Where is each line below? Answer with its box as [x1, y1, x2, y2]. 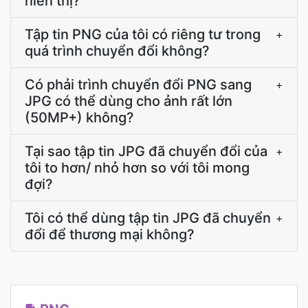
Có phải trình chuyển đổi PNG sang [25, 76, 252, 93]
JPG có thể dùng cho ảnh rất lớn [25, 93, 232, 109]
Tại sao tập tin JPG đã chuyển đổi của [25, 143, 267, 159]
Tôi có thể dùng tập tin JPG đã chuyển [25, 210, 271, 226]
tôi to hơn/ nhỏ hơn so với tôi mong [25, 159, 250, 176]
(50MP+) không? [25, 109, 134, 126]
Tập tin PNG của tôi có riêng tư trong [25, 26, 261, 43]
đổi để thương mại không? [25, 226, 195, 243]
